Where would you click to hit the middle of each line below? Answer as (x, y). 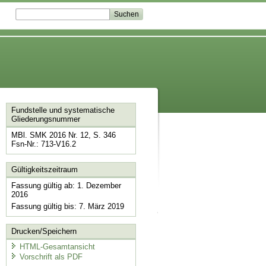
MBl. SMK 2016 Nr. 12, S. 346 (63, 135)
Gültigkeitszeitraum (44, 169)
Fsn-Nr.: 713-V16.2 (43, 144)
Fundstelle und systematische (63, 110)
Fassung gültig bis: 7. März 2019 (67, 206)
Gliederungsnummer (45, 119)
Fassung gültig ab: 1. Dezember (66, 185)
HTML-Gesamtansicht (57, 246)
